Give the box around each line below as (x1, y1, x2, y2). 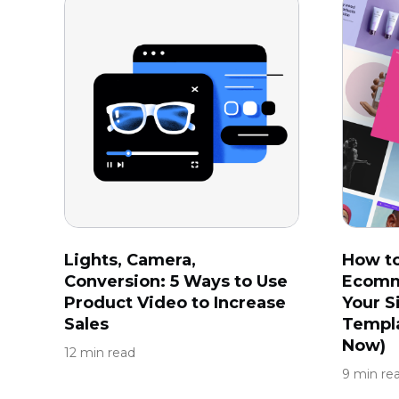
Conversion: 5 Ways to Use (64, 272, 288, 291)
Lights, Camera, (64, 250, 196, 270)
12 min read (64, 345, 135, 361)
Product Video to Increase (64, 293, 286, 313)
